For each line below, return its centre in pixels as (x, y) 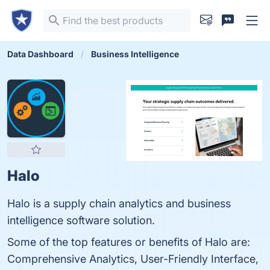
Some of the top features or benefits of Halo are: (129, 242)
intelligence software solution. (81, 220)
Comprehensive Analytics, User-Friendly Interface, (133, 259)
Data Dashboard (40, 54)
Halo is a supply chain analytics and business (119, 203)
